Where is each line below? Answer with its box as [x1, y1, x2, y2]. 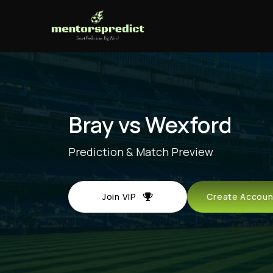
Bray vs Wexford [68, 109, 232, 140]
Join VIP [102, 190, 143, 202]
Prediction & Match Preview [68, 144, 213, 159]
